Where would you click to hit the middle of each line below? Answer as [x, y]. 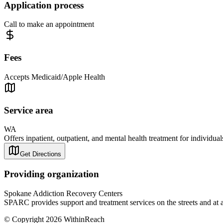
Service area [29, 110]
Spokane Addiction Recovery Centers [63, 193]
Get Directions [41, 154]
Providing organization [52, 174]
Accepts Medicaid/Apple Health [55, 77]
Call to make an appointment [49, 24]
